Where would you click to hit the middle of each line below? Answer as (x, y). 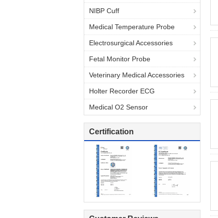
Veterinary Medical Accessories (137, 75)
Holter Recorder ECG (122, 91)
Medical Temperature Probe (132, 27)
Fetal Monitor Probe (120, 59)
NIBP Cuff (104, 11)
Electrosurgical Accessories (131, 43)
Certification (111, 132)
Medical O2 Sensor (118, 107)
